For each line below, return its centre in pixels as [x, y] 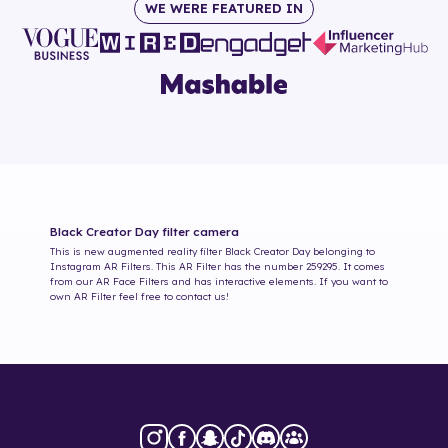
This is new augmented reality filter [136, 251]
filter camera [199, 231]
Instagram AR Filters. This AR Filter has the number [178, 266]
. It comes [361, 266]
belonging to [342, 251]
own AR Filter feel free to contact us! [139, 296]
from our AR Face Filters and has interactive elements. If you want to [219, 281]
